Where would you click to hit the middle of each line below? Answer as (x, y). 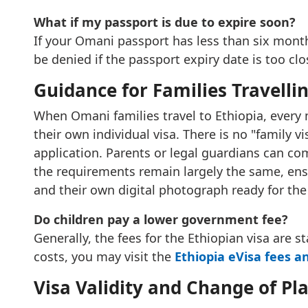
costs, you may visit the (104, 256)
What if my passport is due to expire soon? (164, 22)
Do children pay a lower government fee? (161, 219)
